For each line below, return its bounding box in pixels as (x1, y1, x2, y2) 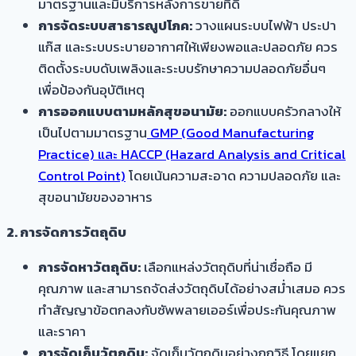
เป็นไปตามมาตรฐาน (38, 122, 147, 144)
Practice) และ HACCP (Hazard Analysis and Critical (38, 144, 346, 165)
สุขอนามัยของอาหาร (38, 187, 153, 208)
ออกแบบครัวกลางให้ (226, 101, 341, 122)
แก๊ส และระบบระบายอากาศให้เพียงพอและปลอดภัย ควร (38, 37, 338, 58)
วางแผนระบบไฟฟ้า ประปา (192, 15, 336, 37)
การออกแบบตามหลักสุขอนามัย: (38, 101, 226, 122)
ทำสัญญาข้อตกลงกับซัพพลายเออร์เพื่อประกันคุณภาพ (38, 300, 336, 321)
